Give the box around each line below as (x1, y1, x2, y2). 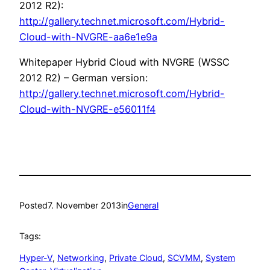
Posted (19, 200, 48, 211)
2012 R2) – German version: (19, 71, 148, 84)
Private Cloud (109, 253, 163, 263)
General (128, 200, 159, 211)
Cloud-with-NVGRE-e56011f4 (19, 102, 155, 115)
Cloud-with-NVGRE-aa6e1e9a (19, 30, 157, 43)
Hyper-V (19, 253, 52, 263)
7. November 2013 (48, 200, 121, 211)
